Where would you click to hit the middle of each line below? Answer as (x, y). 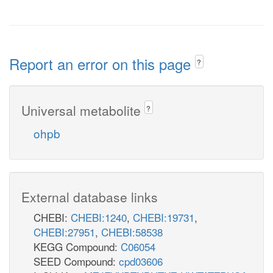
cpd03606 (141, 261)
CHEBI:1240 (99, 217)
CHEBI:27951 (64, 232)
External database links (90, 197)
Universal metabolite (83, 110)
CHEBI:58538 (132, 232)
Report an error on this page (102, 64)
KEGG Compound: (77, 246)
